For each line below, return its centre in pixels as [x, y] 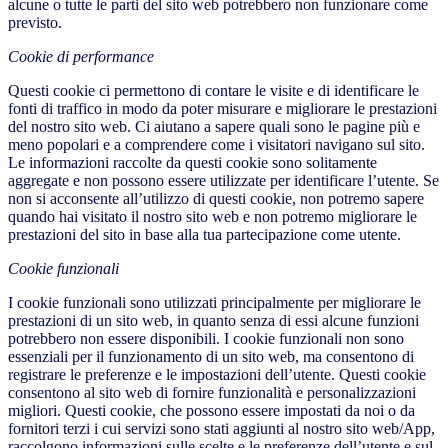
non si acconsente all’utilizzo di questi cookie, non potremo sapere [216, 199]
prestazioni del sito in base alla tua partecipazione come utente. [204, 235]
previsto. [35, 23]
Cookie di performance [81, 57]
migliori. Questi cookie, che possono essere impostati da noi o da [211, 411]
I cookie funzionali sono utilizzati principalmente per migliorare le [214, 303]
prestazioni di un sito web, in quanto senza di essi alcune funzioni [213, 321]
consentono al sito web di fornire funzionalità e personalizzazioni [212, 393]
